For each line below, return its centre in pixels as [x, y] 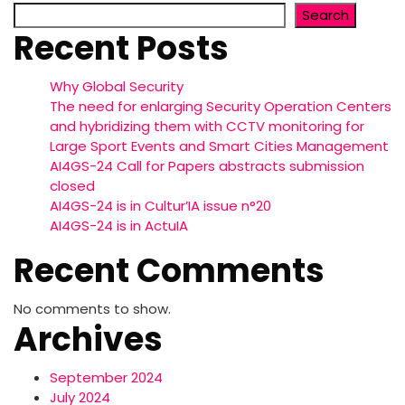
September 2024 [106, 378]
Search [325, 15]
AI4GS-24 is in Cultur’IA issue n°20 [160, 206]
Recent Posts [121, 49]
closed [72, 186]
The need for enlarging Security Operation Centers [221, 107]
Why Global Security [117, 87]
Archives [88, 340]
